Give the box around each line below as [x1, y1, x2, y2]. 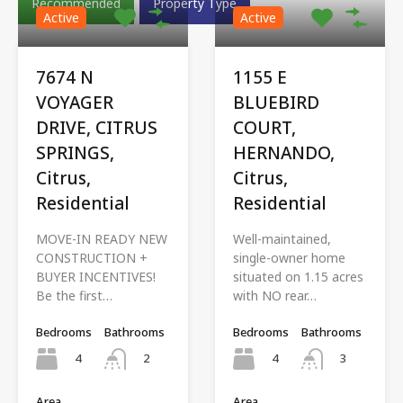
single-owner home [233, 248, 345, 266]
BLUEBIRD [233, 90, 319, 114]
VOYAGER [36, 90, 113, 114]
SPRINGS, [36, 140, 114, 165]
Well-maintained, [233, 229, 331, 247]
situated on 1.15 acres [233, 267, 363, 285]
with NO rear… [233, 286, 317, 304]
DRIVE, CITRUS [36, 115, 157, 139]
